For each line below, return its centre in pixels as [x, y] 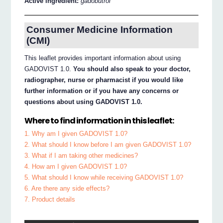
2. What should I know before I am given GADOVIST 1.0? [108, 145]
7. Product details [50, 200]
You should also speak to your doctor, [132, 69]
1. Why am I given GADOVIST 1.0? [76, 134]
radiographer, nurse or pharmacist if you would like [104, 80]
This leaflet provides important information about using [103, 58]
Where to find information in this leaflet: [99, 120]
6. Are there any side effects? [67, 189]
